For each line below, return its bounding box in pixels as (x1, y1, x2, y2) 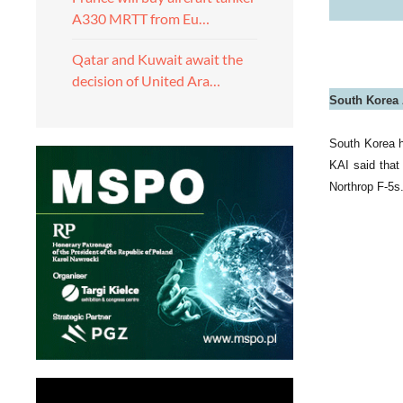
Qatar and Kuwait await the (72, 50, 243, 67)
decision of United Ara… (72, 72, 220, 89)
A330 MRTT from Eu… (72, 10, 210, 27)
